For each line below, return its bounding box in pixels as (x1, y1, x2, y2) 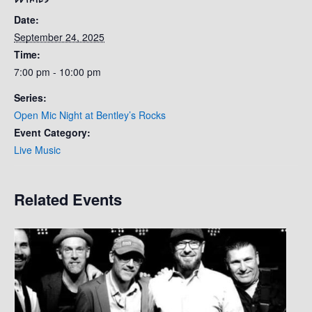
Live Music (14, 142, 61, 157)
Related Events (14, 187, 122, 210)
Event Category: (14, 125, 91, 139)
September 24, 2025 (14, 29, 104, 44)
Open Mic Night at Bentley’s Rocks (14, 107, 166, 122)
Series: (14, 90, 47, 104)
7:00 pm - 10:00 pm (14, 64, 101, 79)
